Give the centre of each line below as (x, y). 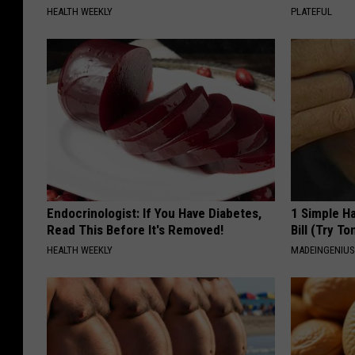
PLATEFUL (312, 11)
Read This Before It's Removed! (135, 230)
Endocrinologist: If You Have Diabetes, (154, 213)
